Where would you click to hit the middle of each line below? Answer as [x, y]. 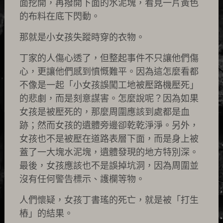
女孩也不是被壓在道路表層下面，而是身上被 [109, 139]
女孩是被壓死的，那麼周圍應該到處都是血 [104, 112]
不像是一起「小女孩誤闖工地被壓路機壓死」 [109, 85]
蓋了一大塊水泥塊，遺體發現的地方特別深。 [109, 152]
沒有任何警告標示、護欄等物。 [82, 179]
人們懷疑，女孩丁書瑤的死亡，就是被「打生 [109, 200]
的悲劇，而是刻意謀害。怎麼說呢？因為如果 [109, 99]
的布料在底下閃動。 [59, 16]
